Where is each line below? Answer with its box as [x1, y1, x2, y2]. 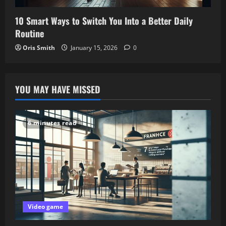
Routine [15, 26, 44, 40]
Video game [28, 202, 63, 211]
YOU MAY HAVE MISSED [15, 82, 100, 96]
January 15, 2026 [69, 43, 119, 52]
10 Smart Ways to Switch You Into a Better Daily [15, 14, 193, 27]
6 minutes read [28, 118, 77, 127]
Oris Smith [23, 43, 55, 52]
